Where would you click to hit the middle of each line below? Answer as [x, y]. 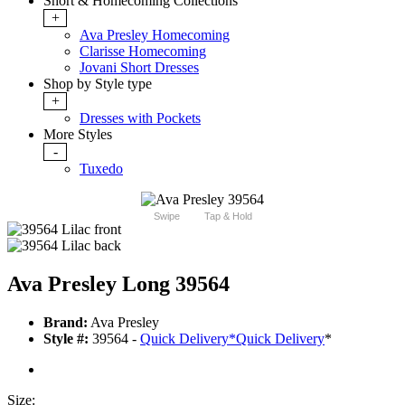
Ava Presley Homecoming [155, 35]
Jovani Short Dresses [139, 68]
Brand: [66, 323]
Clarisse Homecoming [143, 52]
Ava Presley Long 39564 [118, 284]
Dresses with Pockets [140, 118]
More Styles [78, 135]
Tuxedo [101, 169]
